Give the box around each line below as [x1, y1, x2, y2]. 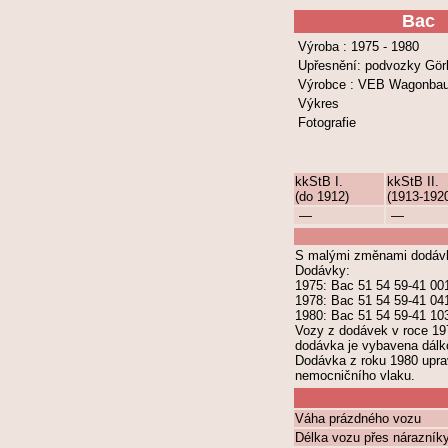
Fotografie [298, 115, 356, 130]
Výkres [298, 96, 339, 111]
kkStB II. [387, 174, 439, 189]
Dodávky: [295, 263, 350, 278]
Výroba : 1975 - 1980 [298, 39, 419, 54]
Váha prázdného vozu [295, 411, 421, 426]
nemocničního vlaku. [295, 368, 415, 383]
